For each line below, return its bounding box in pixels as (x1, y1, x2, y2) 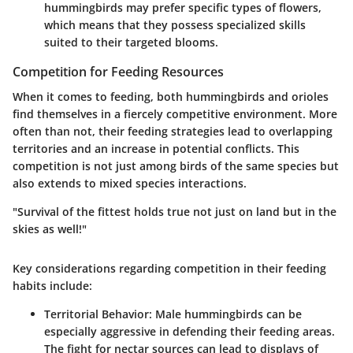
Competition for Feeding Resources (13, 62, 224, 80)
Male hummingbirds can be (152, 307, 302, 322)
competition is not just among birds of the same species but (13, 158, 339, 174)
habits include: (13, 278, 92, 294)
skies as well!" (13, 221, 87, 237)
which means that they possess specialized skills (44, 17, 306, 32)
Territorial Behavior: (44, 307, 152, 322)
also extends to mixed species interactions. (13, 176, 247, 191)
